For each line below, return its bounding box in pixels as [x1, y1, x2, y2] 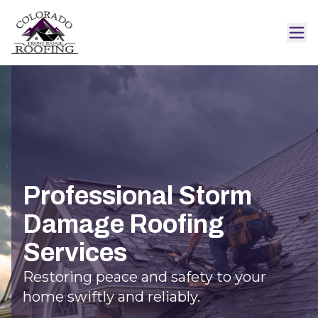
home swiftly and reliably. [23, 287, 200, 305]
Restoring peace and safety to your [23, 268, 266, 285]
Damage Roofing [23, 209, 224, 238]
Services [23, 238, 127, 267]
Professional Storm [23, 181, 252, 210]
